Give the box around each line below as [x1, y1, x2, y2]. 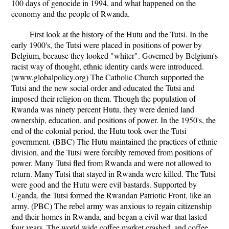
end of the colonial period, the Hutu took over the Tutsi [11, 125, 187, 136]
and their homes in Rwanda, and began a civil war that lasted [11, 211, 207, 222]
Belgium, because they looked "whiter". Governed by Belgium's [11, 50, 218, 61]
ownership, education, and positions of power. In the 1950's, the [11, 114, 216, 125]
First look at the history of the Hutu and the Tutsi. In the [30, 29, 208, 39]
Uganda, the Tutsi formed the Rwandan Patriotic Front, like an [11, 190, 211, 200]
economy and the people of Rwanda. [11, 8, 130, 19]
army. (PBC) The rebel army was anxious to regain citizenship [11, 200, 212, 211]
